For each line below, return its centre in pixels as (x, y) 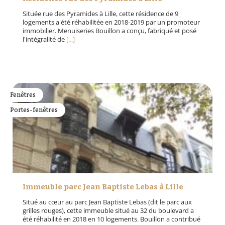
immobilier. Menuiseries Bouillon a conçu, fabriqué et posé (109, 31)
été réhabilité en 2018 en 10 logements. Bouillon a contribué (111, 219)
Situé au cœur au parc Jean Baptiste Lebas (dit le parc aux (107, 202)
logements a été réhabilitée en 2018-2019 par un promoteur (111, 22)
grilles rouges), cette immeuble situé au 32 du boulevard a (108, 211)
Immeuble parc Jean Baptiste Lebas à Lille (103, 187)
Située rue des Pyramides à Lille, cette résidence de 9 (100, 14)
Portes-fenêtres (34, 110)
